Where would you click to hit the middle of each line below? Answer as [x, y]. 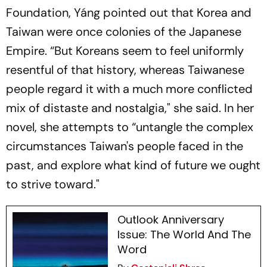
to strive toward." [53, 184]
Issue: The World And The [184, 235]
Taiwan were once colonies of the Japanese [124, 32]
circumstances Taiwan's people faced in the [125, 146]
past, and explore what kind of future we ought [133, 165]
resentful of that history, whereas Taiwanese [125, 70]
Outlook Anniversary [170, 220]
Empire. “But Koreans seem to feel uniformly [125, 51]
